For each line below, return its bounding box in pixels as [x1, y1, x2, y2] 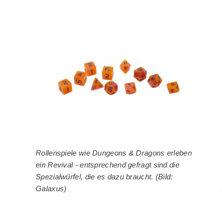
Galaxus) [36, 184, 67, 193]
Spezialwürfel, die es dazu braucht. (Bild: [36, 172, 173, 181]
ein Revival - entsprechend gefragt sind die [36, 160, 179, 169]
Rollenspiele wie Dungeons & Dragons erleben [36, 148, 192, 157]
